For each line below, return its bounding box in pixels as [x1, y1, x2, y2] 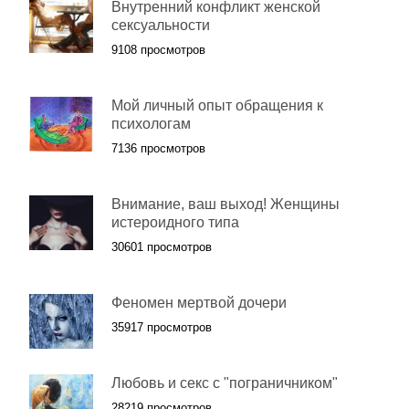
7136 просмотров [111, 142, 205, 155]
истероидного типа [111, 215, 239, 230]
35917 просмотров [111, 320, 212, 334]
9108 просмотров [111, 43, 205, 57]
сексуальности [111, 17, 210, 33]
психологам [111, 116, 191, 131]
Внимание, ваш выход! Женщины [111, 196, 340, 212]
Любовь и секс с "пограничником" [111, 375, 338, 391]
